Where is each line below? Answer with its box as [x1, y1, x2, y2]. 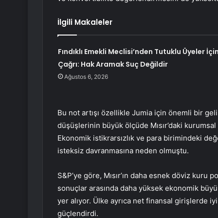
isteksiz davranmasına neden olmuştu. [57, 146, 189, 156]
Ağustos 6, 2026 [64, 73, 108, 81]
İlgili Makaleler [57, 17, 112, 28]
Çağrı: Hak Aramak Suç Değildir [57, 59, 168, 70]
